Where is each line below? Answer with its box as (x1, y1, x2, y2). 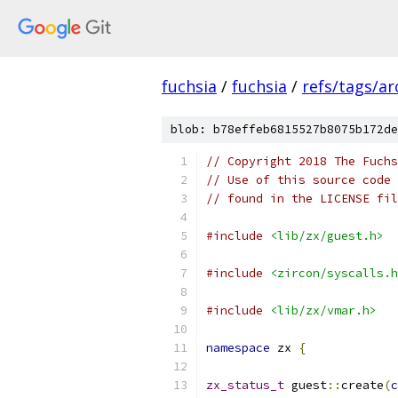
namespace (206, 340, 270, 355)
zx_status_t (206, 378, 284, 393)
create (341, 378, 384, 393)
